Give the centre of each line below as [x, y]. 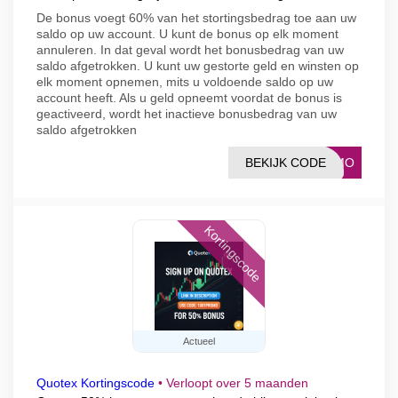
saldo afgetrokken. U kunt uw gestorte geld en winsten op [198, 66]
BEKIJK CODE [286, 163]
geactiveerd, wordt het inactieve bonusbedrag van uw [187, 114]
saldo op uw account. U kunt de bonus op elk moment [187, 34]
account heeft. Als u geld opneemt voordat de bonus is [189, 98]
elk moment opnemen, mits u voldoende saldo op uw [185, 82]
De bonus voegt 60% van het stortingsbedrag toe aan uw [196, 18]
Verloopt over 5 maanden [237, 383]
